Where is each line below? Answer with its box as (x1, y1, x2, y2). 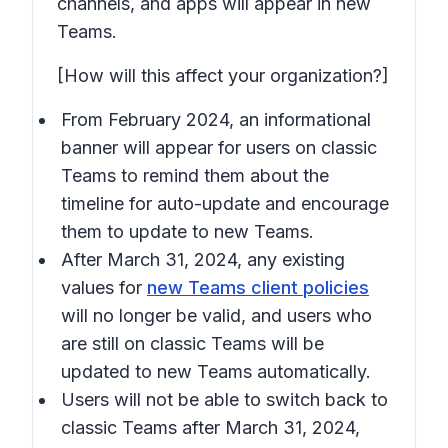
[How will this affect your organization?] (57, 65, 389, 86)
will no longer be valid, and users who (61, 305, 372, 326)
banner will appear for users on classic (61, 137, 377, 158)
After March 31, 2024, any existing (61, 249, 345, 270)
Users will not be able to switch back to (61, 389, 388, 410)
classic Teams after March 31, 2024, (61, 417, 360, 438)
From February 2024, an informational (61, 109, 371, 130)
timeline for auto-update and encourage (61, 193, 389, 214)
